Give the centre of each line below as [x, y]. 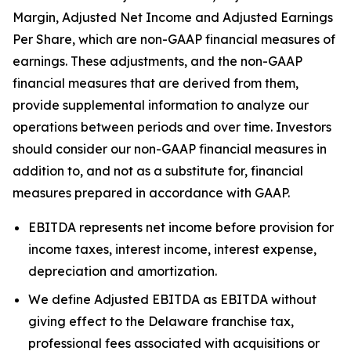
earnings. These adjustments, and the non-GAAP [157, 61]
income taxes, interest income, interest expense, [172, 249]
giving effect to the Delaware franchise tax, [161, 321]
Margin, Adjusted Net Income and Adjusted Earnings [173, 17]
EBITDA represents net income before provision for [181, 227]
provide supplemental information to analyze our [161, 105]
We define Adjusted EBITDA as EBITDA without [172, 299]
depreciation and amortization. [123, 271]
